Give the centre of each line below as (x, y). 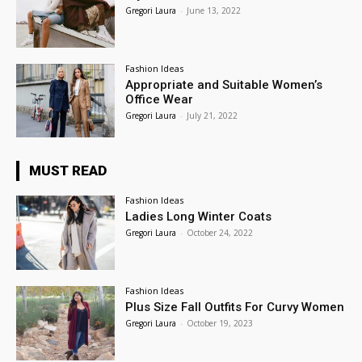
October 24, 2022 (220, 233)
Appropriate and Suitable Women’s (224, 84)
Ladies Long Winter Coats (199, 217)
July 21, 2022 (213, 115)
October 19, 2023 (220, 324)
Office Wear (160, 99)
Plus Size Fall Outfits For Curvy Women (235, 307)
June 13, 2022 (214, 10)
